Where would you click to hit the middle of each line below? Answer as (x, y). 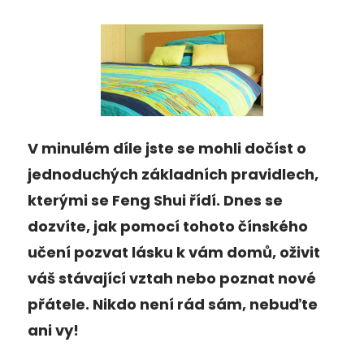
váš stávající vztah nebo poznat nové (172, 278)
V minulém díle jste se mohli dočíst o (167, 148)
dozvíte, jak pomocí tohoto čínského (168, 226)
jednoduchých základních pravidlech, (173, 174)
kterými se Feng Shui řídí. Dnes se (155, 200)
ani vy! (53, 330)
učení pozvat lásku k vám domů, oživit (174, 252)
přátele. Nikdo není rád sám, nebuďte (173, 304)
